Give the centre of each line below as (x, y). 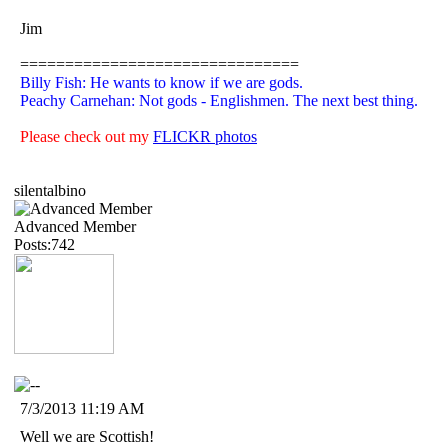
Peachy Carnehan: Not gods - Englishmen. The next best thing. (219, 100)
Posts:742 (44, 244)
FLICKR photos (205, 136)
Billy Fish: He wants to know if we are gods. (161, 82)
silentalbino (50, 190)
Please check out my (86, 136)
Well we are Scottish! (87, 436)
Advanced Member (75, 226)
